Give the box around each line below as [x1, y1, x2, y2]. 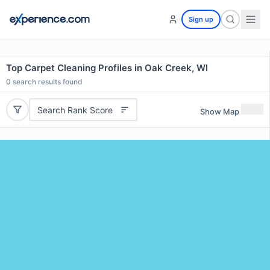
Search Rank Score [37, 104, 113, 115]
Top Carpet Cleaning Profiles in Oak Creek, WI [6, 62, 208, 74]
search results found [11, 77, 83, 86]
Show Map [200, 106, 239, 116]
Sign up [189, 15, 213, 24]
